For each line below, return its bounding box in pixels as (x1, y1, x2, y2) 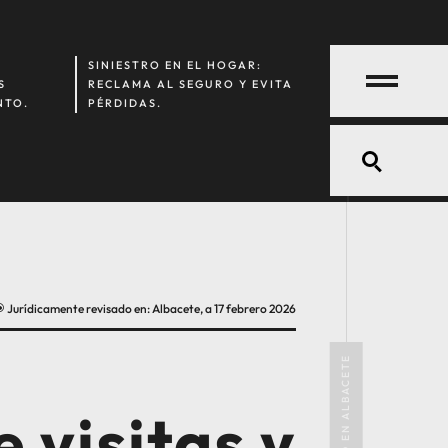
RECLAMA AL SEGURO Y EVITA (88, 77, 294, 92)
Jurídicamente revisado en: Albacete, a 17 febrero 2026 (5, 301, 297, 317)
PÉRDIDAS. (88, 96, 163, 111)
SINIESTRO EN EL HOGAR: (88, 58, 263, 73)
